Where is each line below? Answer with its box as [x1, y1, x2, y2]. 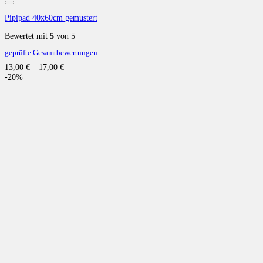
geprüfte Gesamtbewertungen [5, 48, 97, 57]
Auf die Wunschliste [191, 2, 255, 11]
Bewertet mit [5, 31, 50, 41]
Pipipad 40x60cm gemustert [5, 12, 97, 22]
